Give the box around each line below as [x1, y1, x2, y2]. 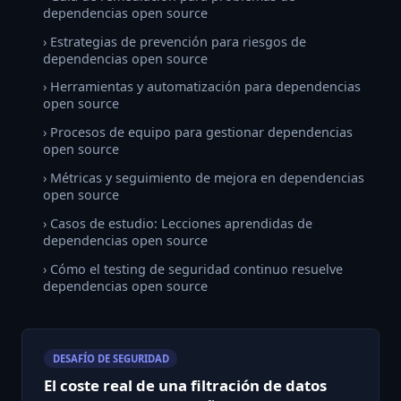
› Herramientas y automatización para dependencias [43, 78, 361, 96]
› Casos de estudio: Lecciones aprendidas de [43, 214, 312, 232]
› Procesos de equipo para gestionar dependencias [43, 124, 353, 141]
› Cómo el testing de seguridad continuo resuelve [43, 260, 343, 277]
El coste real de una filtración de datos [44, 375, 327, 397]
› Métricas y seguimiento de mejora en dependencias [43, 169, 364, 187]
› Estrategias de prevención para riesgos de [43, 32, 306, 50]
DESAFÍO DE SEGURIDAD [52, 352, 169, 365]
